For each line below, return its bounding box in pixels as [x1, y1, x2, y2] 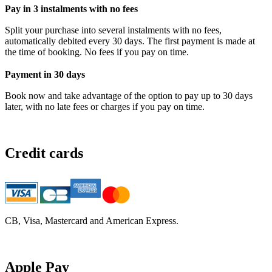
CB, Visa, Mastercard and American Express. [5, 216, 178, 226]
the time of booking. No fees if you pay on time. [5, 46, 189, 57]
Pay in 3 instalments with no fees [5, 3, 144, 14]
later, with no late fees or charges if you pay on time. [5, 101, 205, 112]
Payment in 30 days [5, 69, 91, 80]
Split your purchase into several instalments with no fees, [5, 24, 222, 35]
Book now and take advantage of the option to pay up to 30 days [5, 90, 253, 101]
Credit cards [5, 144, 83, 161]
